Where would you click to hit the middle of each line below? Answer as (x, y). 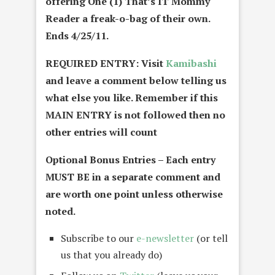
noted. (60, 211)
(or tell (211, 238)
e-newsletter (165, 238)
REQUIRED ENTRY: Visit (106, 64)
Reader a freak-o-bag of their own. (128, 19)
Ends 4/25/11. (77, 36)
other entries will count (101, 132)
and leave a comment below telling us (136, 81)
